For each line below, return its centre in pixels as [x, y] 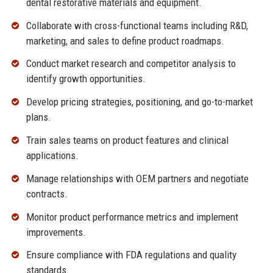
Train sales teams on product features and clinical [127, 140]
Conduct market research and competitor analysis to [131, 64]
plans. [38, 117]
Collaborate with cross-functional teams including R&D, [137, 25]
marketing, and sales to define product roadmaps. [125, 41]
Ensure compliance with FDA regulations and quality [131, 255]
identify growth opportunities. [86, 79]
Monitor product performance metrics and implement [132, 217]
